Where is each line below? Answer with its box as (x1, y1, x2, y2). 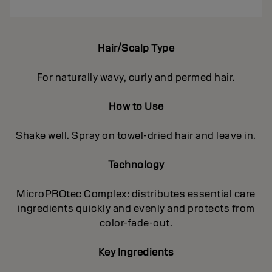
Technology (107, 158, 165, 172)
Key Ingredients (98, 246, 174, 259)
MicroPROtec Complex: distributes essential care (16, 188, 256, 201)
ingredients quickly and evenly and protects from (17, 202, 255, 216)
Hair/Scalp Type (97, 42, 175, 55)
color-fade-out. (99, 217, 173, 230)
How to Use (108, 100, 164, 114)
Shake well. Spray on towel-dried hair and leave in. (16, 129, 256, 143)
